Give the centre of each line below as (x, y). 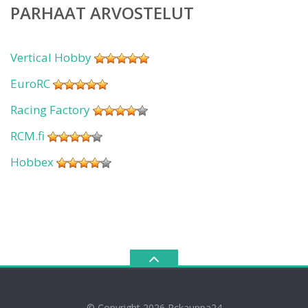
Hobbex (32, 162)
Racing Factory (50, 109)
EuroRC (30, 83)
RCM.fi (27, 135)
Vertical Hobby (51, 57)
